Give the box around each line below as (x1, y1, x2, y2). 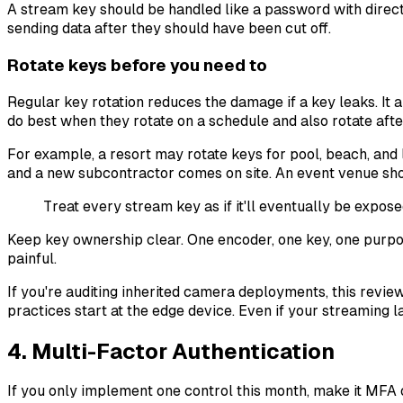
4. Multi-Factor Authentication (7, 338, 335, 363)
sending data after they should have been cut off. (7, 20, 331, 38)
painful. (7, 249, 57, 267)
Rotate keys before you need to (7, 55, 267, 75)
